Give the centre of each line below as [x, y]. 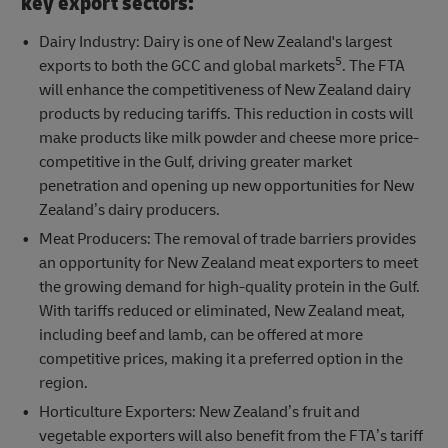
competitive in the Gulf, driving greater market [195, 161]
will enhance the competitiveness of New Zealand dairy [224, 89]
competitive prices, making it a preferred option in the [220, 358]
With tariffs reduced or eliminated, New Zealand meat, [221, 310]
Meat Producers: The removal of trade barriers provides [227, 238]
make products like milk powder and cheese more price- [228, 137]
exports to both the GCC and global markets [186, 65]
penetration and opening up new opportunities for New [226, 185]
